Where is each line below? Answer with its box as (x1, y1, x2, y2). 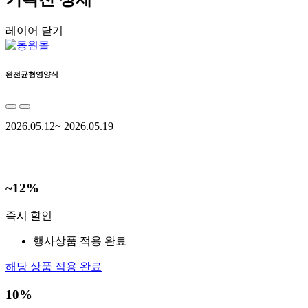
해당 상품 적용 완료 (5, 261, 102, 273)
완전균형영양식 (5, 69, 58, 78)
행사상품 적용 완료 (33, 235, 126, 247)
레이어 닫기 (5, 24, 63, 36)
